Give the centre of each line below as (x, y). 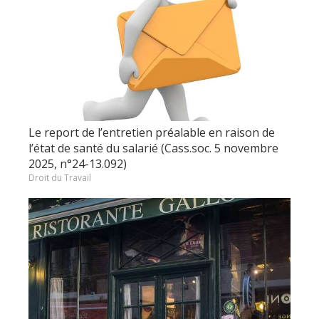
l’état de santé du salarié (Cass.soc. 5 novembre (153, 148)
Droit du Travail (60, 178)
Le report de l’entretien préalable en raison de (152, 132)
